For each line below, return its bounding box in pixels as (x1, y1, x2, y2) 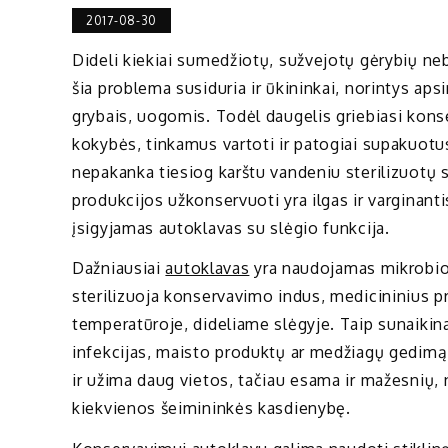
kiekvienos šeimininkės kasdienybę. (72, 398, 351, 419)
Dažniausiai (72, 258, 166, 279)
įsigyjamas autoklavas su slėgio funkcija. (72, 217, 390, 238)
